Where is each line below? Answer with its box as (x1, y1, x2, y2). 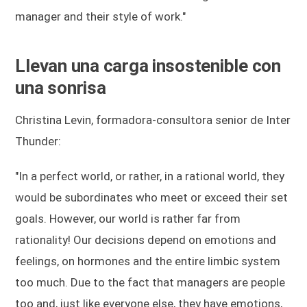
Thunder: (15, 134, 62, 148)
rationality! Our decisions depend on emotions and (15, 232, 277, 247)
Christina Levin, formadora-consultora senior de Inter (15, 112, 291, 127)
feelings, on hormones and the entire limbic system (15, 254, 281, 268)
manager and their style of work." (15, 9, 186, 23)
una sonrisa (15, 77, 106, 98)
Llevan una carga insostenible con (15, 55, 281, 76)
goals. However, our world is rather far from (15, 211, 241, 225)
